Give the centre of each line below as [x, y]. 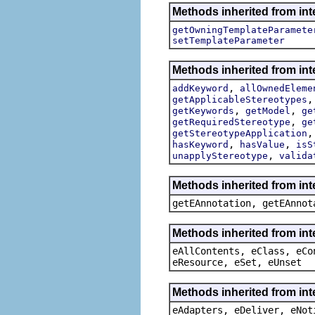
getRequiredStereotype [231, 122]
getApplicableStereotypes [240, 99]
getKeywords [203, 110]
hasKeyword [200, 144]
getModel [268, 110]
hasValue [262, 144]
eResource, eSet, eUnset [237, 262]
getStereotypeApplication [240, 133]
